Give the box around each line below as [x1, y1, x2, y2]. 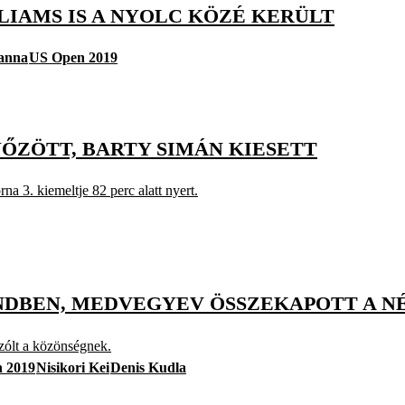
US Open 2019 [29, 49, 118, 65]
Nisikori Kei [36, 359, 109, 375]
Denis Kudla [110, 359, 186, 375]
